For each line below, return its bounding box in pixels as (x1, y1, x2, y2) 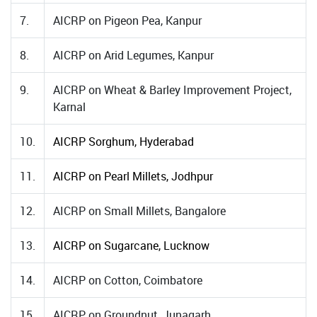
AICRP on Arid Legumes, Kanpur (53, 47, 214, 63)
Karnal (53, 99, 86, 115)
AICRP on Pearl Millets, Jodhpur (53, 168, 213, 184)
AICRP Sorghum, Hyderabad (53, 134, 194, 149)
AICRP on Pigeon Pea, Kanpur (53, 13, 202, 28)
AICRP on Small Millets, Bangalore (53, 203, 226, 219)
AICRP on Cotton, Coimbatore (53, 272, 202, 288)
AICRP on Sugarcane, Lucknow (53, 238, 209, 253)
